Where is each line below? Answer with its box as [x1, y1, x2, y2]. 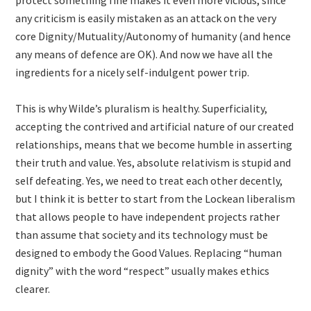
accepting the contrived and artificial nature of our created [15, 119, 294, 133]
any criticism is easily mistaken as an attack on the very [15, 11, 277, 25]
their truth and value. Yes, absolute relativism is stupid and [15, 155, 292, 169]
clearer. [15, 282, 51, 296]
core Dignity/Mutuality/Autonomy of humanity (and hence [15, 29, 292, 43]
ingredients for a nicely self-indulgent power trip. [15, 65, 250, 79]
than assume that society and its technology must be [15, 228, 269, 242]
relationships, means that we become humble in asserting [15, 137, 293, 151]
